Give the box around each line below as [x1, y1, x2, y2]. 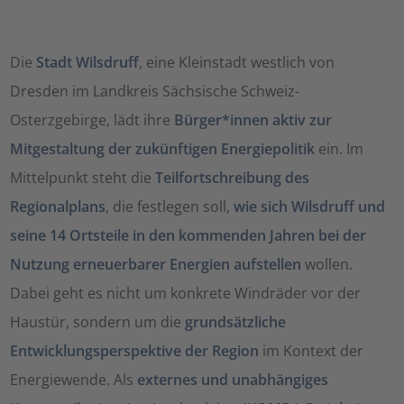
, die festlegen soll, [106, 196, 234, 216]
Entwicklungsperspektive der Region [10, 340, 260, 361]
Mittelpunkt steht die [10, 167, 156, 188]
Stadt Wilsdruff [36, 51, 140, 72]
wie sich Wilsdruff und [234, 196, 386, 216]
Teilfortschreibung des [155, 167, 310, 188]
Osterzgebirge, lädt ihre [10, 109, 175, 130]
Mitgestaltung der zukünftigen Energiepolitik [10, 138, 316, 159]
